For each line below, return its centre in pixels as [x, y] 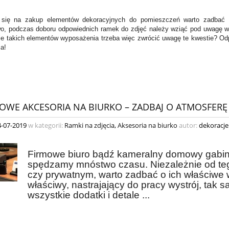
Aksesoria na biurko [147, 125]
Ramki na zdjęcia [89, 125]
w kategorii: [45, 125]
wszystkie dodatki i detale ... [90, 195]
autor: [188, 125]
